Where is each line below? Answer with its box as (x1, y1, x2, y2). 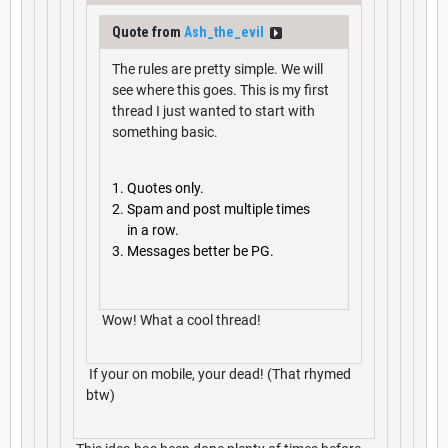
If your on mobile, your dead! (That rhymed (86, 365, 351, 382)
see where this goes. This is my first (112, 82, 329, 99)
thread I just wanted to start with (112, 103, 315, 120)
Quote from (112, 24, 184, 41)
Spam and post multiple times (127, 201, 310, 218)
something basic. (112, 124, 218, 141)
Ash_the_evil (184, 24, 264, 41)
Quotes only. (127, 180, 204, 197)
